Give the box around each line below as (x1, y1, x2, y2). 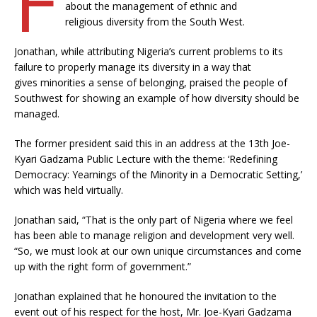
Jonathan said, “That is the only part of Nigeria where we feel (14, 213, 293, 226)
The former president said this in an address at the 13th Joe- (14, 137, 290, 150)
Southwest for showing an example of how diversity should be (14, 91, 299, 105)
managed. (14, 107, 59, 120)
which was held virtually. (14, 183, 123, 197)
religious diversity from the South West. (64, 15, 245, 28)
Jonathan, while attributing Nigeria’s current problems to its (14, 45, 283, 58)
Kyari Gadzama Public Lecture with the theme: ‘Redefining (14, 152, 277, 166)
